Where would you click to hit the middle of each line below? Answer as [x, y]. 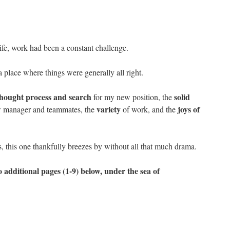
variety [110, 109]
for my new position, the [132, 97]
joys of [189, 109]
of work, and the [150, 109]
